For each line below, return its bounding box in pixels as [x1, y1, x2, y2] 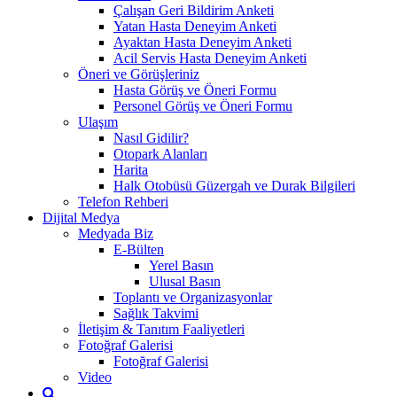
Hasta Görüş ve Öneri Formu [113, 82, 276, 97]
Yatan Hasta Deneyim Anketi [113, 18, 276, 34]
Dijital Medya [43, 209, 120, 225]
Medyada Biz [78, 225, 153, 241]
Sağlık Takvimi [113, 305, 198, 321]
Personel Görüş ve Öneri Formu [113, 97, 292, 113]
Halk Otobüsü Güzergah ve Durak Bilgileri [113, 177, 355, 193]
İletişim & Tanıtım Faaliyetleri [78, 321, 245, 337]
